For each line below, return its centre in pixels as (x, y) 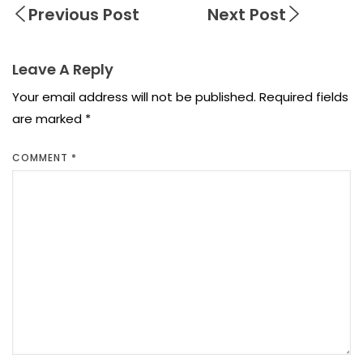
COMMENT (42, 158)
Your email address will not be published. (134, 97)
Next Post (247, 15)
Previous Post (84, 15)
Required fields (304, 97)
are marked (49, 119)
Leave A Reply (63, 69)
